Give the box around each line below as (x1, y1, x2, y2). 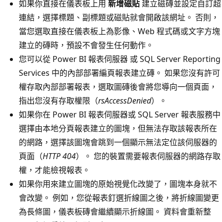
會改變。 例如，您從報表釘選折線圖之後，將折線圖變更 (19, 192, 219, 203)
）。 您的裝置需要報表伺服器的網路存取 (76, 150, 221, 162)
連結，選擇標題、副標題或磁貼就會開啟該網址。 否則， (19, 11, 219, 23)
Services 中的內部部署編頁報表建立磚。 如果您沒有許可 (19, 67, 220, 78)
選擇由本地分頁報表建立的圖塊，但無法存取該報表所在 (19, 122, 217, 134)
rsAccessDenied (98, 95, 151, 106)
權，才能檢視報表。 (19, 164, 90, 175)
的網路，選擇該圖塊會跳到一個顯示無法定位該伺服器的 (19, 136, 217, 148)
